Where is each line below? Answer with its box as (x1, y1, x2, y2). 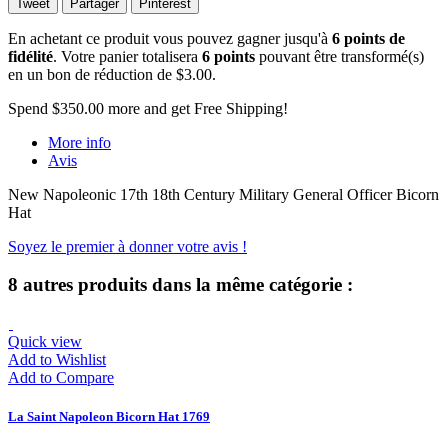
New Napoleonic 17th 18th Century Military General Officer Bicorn (8, 185, 439, 203)
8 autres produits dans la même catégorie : (8, 274, 353, 296)
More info (48, 133, 111, 151)
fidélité (8, 47, 53, 65)
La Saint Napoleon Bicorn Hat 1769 (8, 409, 210, 425)
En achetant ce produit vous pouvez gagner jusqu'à (8, 29, 332, 47)
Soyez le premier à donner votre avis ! (8, 237, 247, 255)
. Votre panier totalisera (53, 47, 202, 65)
